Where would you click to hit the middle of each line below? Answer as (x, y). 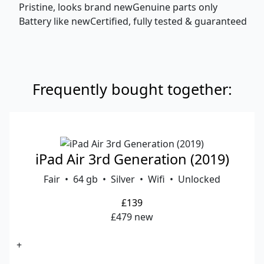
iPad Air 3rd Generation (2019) (132, 159)
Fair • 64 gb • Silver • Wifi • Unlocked (132, 179)
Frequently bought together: (132, 89)
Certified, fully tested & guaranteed (169, 21)
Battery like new (55, 21)
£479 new (132, 217)
